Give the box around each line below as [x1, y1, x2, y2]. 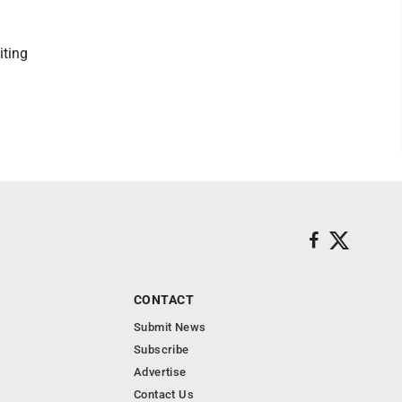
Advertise [134, 365, 187, 379]
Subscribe [134, 343, 189, 356]
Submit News [134, 320, 206, 334]
